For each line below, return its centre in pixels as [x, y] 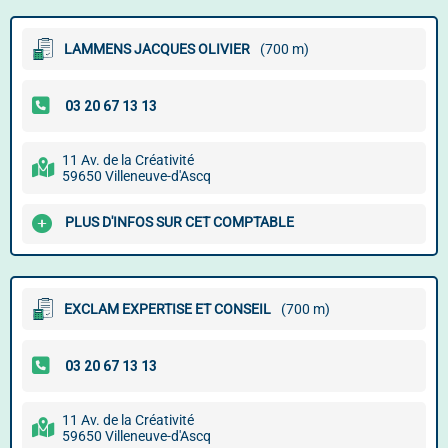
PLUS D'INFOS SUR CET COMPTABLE [179, 222]
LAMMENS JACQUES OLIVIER [157, 49]
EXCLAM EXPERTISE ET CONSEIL [167, 309]
